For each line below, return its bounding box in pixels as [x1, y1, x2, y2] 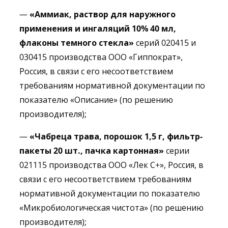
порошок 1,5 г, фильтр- [104, 131, 203, 142]
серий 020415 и [134, 37, 196, 48]
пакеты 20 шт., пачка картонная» [19, 145, 166, 156]
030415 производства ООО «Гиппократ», [19, 51, 183, 63]
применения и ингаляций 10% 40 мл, [19, 23, 176, 34]
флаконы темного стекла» [19, 37, 134, 48]
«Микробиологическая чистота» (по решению [19, 202, 204, 213]
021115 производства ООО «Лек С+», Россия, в [19, 159, 204, 170]
